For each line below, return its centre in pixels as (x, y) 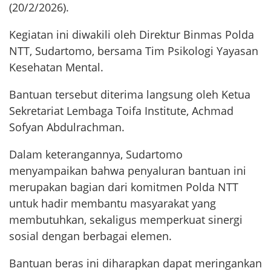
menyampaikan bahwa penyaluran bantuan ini (128, 171)
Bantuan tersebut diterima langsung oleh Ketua (130, 95)
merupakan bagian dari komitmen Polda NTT (124, 187)
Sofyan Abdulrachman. (67, 127)
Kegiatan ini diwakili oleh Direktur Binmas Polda (132, 35)
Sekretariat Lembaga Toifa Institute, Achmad (121, 111)
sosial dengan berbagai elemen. (90, 236)
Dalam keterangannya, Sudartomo (96, 155)
